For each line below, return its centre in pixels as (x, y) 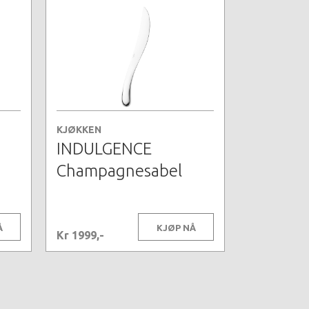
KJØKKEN (79, 130)
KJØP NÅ (176, 228)
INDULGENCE (104, 149)
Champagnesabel (119, 171)
